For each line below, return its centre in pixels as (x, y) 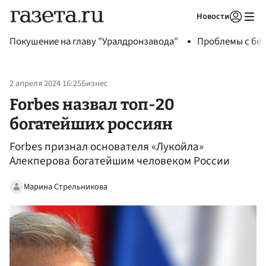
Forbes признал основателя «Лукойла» (107, 147)
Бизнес (95, 84)
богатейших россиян (91, 124)
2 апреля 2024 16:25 (45, 84)
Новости (213, 16)
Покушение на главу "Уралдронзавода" (94, 42)
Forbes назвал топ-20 (92, 104)
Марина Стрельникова (66, 186)
